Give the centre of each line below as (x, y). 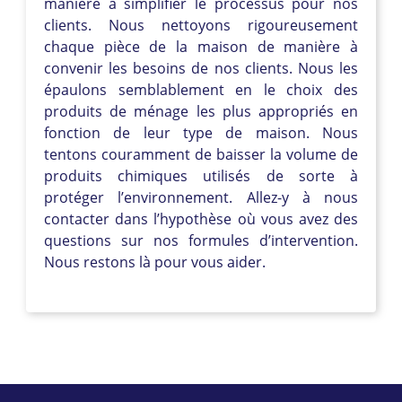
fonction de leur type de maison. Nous (201, 132)
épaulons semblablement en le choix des (201, 89)
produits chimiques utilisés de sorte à (201, 175)
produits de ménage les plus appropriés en (201, 111)
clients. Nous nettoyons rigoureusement (201, 25)
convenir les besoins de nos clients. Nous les (201, 68)
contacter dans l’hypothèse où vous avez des (201, 218)
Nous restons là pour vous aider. (155, 262)
